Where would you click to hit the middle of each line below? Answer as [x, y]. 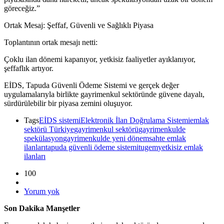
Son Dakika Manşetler [42, 208]
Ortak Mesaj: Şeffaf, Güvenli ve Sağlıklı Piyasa [79, 25]
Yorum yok [42, 191]
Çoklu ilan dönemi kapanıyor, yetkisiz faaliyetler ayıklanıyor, [100, 59]
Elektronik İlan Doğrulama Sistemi [135, 120]
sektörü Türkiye [49, 129]
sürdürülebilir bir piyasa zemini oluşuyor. [68, 103]
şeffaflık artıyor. [29, 68]
